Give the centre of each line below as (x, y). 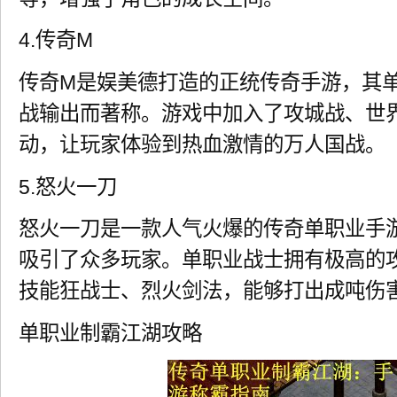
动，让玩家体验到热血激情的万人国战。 (202, 144)
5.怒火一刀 (68, 187)
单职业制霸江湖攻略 (110, 333)
